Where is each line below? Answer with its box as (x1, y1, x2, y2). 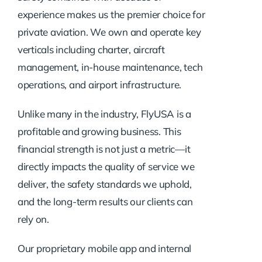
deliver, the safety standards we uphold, (17, 177, 192, 190)
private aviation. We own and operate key (17, 25, 201, 38)
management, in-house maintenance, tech (17, 60, 203, 73)
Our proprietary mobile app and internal (17, 242, 192, 254)
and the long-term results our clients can (17, 195, 193, 208)
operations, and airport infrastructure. (17, 78, 182, 91)
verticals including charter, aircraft (17, 43, 165, 56)
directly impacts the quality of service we (17, 160, 195, 173)
